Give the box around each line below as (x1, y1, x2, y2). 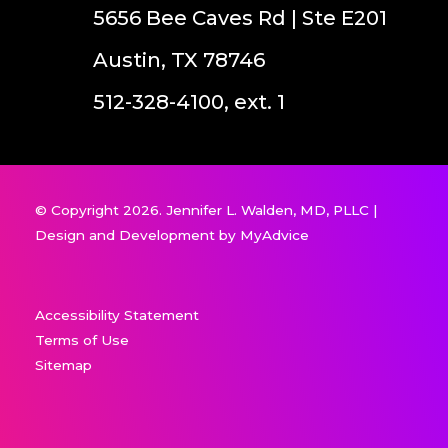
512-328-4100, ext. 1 (92, 89, 285, 114)
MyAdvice (240, 226, 309, 243)
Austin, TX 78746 (92, 47, 265, 72)
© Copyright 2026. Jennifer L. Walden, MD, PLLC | (35, 201, 378, 218)
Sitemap (35, 356, 92, 373)
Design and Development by (35, 226, 240, 243)
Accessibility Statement (35, 306, 199, 323)
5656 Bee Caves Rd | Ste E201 (92, 5, 387, 30)
